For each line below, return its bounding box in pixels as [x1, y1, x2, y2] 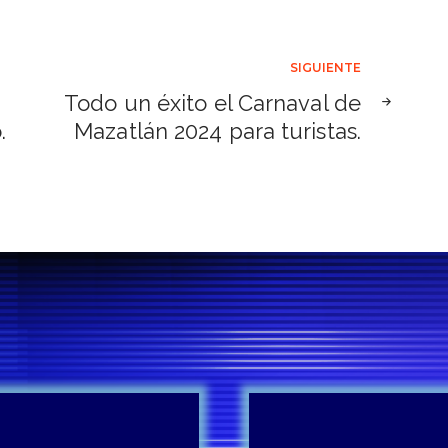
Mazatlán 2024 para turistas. [74, 118, 361, 145]
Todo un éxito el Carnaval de [64, 90, 361, 117]
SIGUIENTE [290, 60, 361, 76]
